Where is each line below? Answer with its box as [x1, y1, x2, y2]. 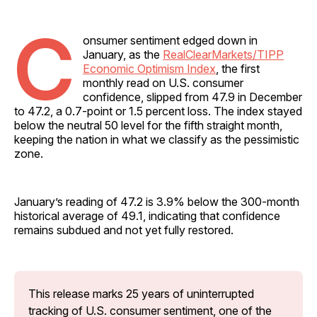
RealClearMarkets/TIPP [163, 47, 284, 62]
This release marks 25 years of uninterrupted [28, 286, 254, 301]
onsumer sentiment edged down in [83, 33, 258, 47]
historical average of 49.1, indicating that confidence [14, 208, 280, 223]
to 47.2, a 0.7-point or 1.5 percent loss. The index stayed [14, 103, 302, 118]
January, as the [83, 47, 163, 62]
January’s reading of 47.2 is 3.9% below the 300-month [14, 194, 299, 209]
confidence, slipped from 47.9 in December [83, 89, 302, 104]
